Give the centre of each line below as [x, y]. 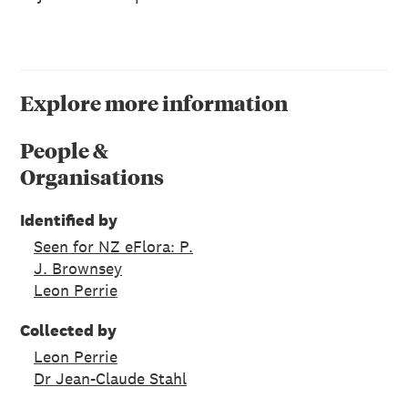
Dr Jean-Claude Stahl [110, 379]
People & [64, 149]
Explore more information [154, 103]
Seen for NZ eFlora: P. [113, 247]
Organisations [92, 176]
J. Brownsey [78, 269]
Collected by [68, 331]
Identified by [69, 220]
